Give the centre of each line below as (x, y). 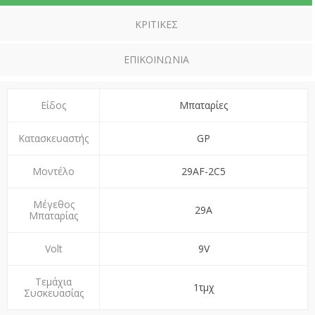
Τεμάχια (53, 282)
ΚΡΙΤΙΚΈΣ (156, 25)
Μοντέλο (53, 172)
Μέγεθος (53, 205)
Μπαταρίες (204, 105)
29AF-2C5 (204, 172)
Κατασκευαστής (53, 139)
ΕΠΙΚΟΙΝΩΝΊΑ (156, 60)
